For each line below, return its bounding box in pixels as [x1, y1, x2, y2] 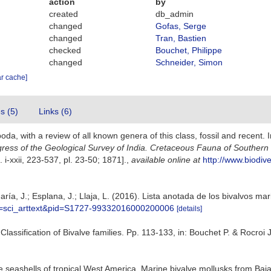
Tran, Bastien [155, 33, 206, 43]
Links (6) [39, 106, 72, 116]
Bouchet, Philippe [155, 45, 222, 55]
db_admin [155, 9, 194, 19]
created [49, 9, 79, 19]
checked [49, 45, 82, 55]
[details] [177, 204, 202, 213]
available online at [131, 155, 200, 165]
